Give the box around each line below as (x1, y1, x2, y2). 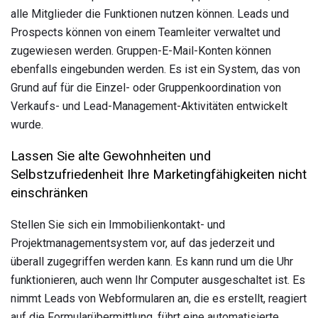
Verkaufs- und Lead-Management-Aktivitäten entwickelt (11, 99, 287, 113)
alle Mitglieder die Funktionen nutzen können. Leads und (11, 6, 289, 21)
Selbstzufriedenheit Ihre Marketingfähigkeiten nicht (11, 167, 307, 183)
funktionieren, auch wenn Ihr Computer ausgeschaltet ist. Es (11, 273, 305, 287)
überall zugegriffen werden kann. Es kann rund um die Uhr (11, 254, 293, 268)
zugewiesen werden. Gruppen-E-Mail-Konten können (11, 43, 271, 57)
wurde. (11, 117, 43, 131)
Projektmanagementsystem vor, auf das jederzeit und (11, 236, 275, 250)
